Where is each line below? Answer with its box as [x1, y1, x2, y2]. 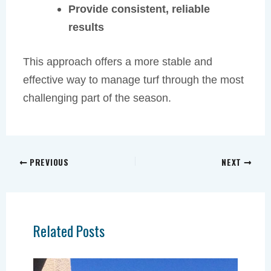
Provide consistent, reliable [68, 2, 210, 15]
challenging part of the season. [23, 91, 172, 105]
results [68, 20, 104, 33]
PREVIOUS [27, 156, 69, 169]
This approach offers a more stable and [23, 55, 213, 68]
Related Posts [33, 220, 105, 242]
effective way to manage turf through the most [23, 73, 244, 87]
